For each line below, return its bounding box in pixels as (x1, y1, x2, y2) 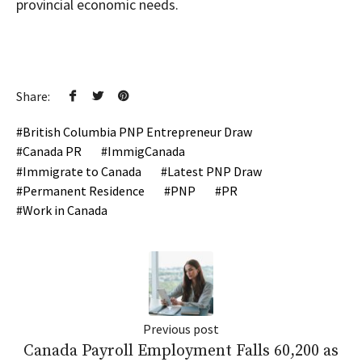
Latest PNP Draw (167, 162, 262, 179)
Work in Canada (23, 201, 107, 218)
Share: (16, 88, 50, 105)
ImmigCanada (107, 143, 185, 160)
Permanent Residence (23, 182, 145, 199)
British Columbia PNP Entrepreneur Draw (23, 124, 252, 141)
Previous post (143, 320, 219, 337)
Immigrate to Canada (23, 162, 141, 179)
